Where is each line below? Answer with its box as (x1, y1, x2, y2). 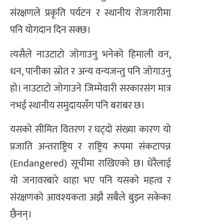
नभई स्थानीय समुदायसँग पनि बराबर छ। (10, 96, 145, 114)
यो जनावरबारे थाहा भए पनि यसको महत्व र (10, 172, 171, 189)
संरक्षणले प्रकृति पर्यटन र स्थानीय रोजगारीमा (10, 4, 171, 22)
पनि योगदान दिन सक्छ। (10, 21, 91, 39)
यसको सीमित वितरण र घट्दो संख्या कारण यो (10, 121, 171, 138)
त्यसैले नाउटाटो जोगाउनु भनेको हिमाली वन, (10, 45, 171, 63)
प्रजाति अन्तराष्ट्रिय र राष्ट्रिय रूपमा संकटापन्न (10, 138, 171, 155)
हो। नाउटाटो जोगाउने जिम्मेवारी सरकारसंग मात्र (10, 79, 171, 97)
